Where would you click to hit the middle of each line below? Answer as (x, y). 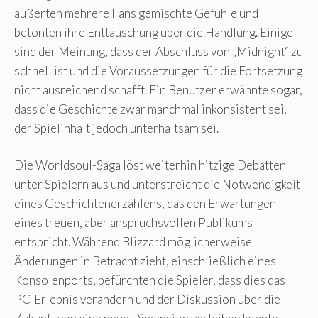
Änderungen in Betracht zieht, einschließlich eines (145, 261)
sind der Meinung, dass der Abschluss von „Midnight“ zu (159, 51)
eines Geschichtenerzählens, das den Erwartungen (145, 204)
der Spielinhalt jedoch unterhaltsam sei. (116, 128)
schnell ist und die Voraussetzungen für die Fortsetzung (158, 70)
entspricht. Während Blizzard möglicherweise (133, 242)
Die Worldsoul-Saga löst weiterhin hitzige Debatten (150, 165)
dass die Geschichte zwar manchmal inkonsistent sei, (150, 109)
